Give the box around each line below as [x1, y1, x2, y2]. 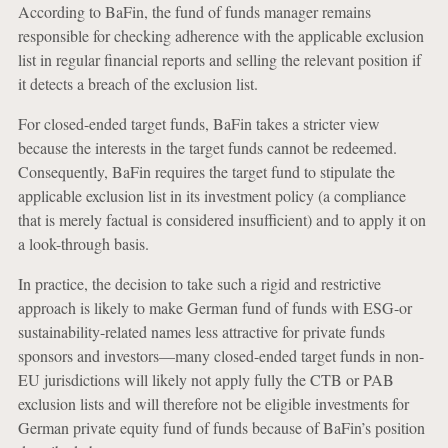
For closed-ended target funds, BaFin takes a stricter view [17, 113, 380, 134]
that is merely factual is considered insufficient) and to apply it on [17, 209, 426, 230]
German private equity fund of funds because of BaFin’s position [17, 417, 425, 438]
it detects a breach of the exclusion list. [17, 73, 258, 94]
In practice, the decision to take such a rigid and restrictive [17, 273, 381, 294]
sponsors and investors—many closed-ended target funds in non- [17, 345, 424, 366]
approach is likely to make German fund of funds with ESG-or [17, 297, 412, 318]
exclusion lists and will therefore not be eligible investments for [17, 393, 409, 414]
